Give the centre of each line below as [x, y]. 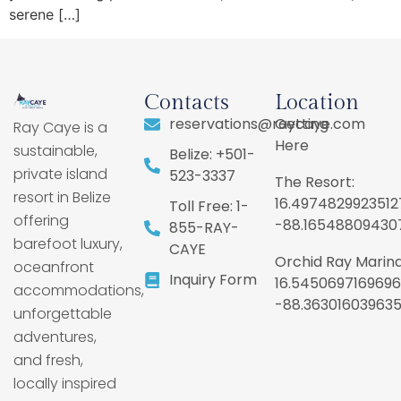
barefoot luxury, [68, 243]
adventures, [55, 337]
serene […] [45, 15]
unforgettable [63, 313]
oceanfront [54, 267]
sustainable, [55, 150]
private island [60, 174]
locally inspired [65, 383]
